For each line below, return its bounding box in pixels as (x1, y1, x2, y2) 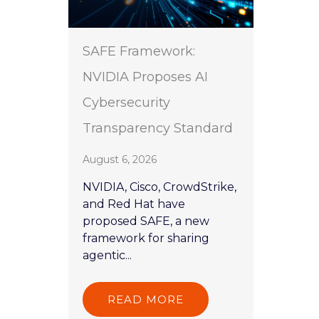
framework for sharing (83, 231, 209, 246)
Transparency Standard (83, 120, 233, 137)
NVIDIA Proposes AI (83, 69, 208, 85)
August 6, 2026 (83, 153, 157, 167)
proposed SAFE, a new (83, 214, 209, 229)
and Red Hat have (83, 197, 185, 211)
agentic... (83, 249, 132, 263)
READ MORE (108, 293, 184, 307)
